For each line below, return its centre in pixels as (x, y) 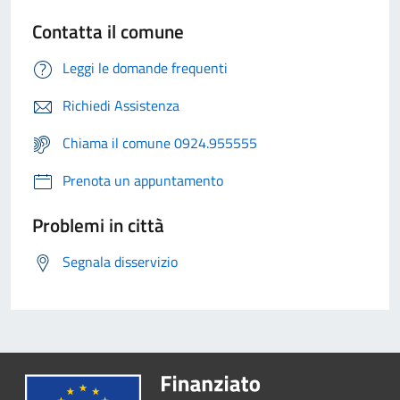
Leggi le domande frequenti (145, 68)
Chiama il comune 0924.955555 (160, 143)
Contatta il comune (108, 32)
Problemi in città (98, 225)
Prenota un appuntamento (143, 181)
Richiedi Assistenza (121, 106)
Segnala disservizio (120, 262)
